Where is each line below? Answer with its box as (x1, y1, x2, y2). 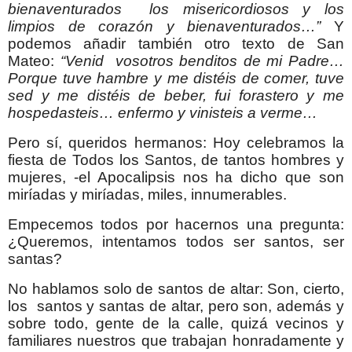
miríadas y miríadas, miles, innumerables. (8, 185, 287, 203)
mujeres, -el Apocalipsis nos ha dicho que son (8, 168, 344, 185)
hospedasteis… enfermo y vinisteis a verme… (8, 104, 317, 122)
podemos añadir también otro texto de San (8, 35, 344, 53)
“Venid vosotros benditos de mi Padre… (54, 53, 344, 70)
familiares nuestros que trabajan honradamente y (8, 332, 344, 349)
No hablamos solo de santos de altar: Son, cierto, (8, 280, 344, 297)
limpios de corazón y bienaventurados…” (8, 18, 321, 35)
